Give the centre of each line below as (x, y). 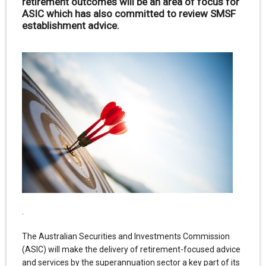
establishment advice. (70, 25)
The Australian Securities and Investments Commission (126, 236)
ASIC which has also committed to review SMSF (129, 13)
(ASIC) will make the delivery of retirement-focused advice (131, 249)
